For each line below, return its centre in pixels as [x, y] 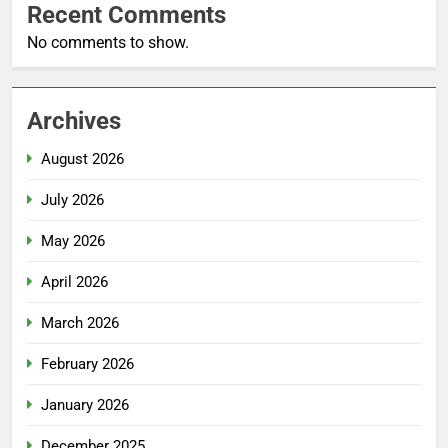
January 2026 [85, 404]
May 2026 [73, 240]
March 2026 [80, 322]
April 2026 [74, 281]
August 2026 [82, 158]
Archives [74, 120]
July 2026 [72, 199]
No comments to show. [108, 42]
